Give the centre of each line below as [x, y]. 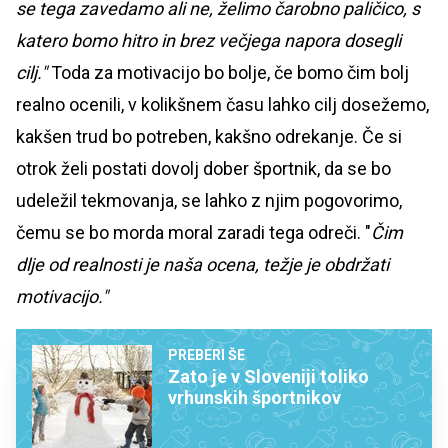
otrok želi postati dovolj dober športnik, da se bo [203, 169]
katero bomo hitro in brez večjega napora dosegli [208, 41]
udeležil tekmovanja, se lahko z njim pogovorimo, [209, 201]
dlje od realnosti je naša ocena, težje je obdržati [202, 265]
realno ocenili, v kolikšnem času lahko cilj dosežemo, [222, 105]
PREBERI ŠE [206, 355]
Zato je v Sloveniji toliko [268, 377]
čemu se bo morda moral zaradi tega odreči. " [193, 233]
